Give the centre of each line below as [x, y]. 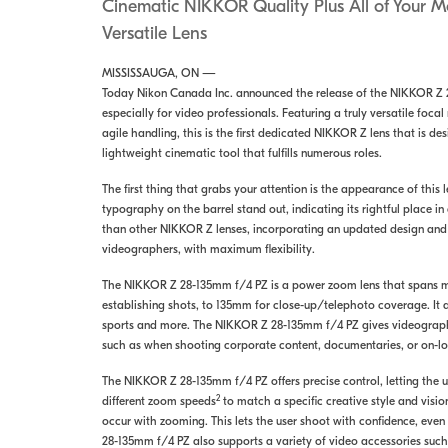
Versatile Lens [154, 33]
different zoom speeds [158, 401]
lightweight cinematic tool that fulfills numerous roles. [243, 153]
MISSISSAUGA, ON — [158, 73]
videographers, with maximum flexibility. [208, 249]
